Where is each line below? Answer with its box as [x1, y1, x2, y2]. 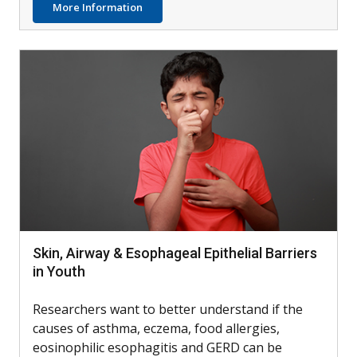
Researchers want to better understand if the [33, 300, 303, 319]
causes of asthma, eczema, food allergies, [33, 320, 280, 338]
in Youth [33, 263, 85, 280]
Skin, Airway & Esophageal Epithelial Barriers [33, 245, 317, 262]
